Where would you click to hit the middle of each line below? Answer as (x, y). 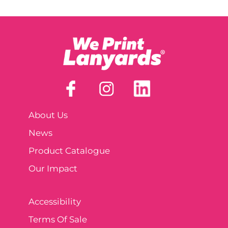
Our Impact (53, 168)
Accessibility (55, 201)
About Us (48, 115)
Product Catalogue (69, 150)
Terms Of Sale (58, 219)
